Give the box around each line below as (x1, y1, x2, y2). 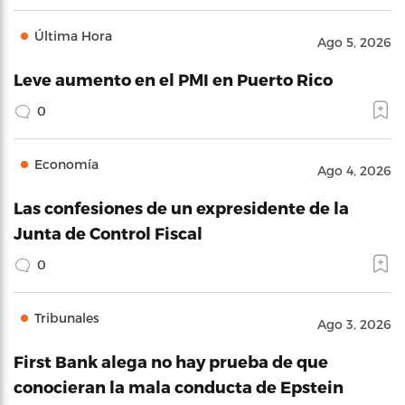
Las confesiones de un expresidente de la (14, 197, 349, 217)
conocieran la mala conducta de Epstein (14, 376, 344, 396)
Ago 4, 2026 (317, 162, 391, 178)
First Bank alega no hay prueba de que (14, 351, 328, 371)
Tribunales (34, 309, 99, 325)
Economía (34, 155, 99, 172)
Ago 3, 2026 (317, 316, 391, 332)
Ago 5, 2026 (317, 33, 391, 50)
